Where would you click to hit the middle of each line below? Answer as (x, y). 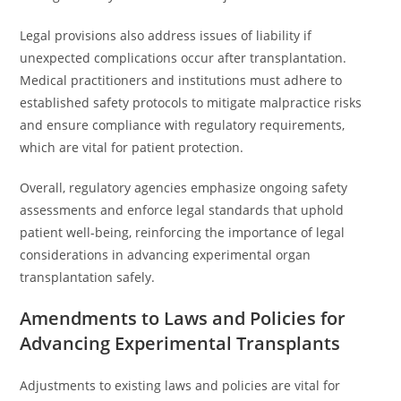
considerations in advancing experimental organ (166, 255)
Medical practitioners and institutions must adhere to (181, 80)
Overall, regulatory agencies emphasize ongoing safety (184, 188)
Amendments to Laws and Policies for (183, 318)
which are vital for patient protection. (132, 147)
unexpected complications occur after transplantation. (183, 58)
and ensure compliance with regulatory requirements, (183, 125)
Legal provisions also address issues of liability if (166, 35)
